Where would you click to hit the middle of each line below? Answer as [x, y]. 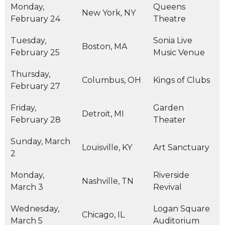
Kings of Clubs [182, 80]
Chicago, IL [103, 215]
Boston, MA [104, 46]
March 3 [27, 187]
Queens [169, 7]
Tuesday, [28, 40]
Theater [170, 120]
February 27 [35, 86]
